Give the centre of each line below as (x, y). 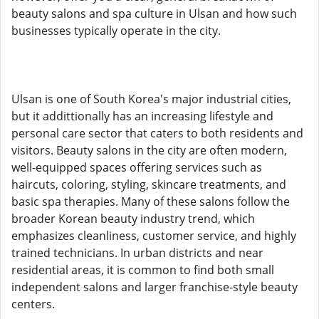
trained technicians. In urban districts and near (137, 253)
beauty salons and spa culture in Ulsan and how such (154, 14)
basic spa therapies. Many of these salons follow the (151, 202)
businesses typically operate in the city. (116, 31)
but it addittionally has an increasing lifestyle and (142, 116)
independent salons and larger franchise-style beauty (155, 287)
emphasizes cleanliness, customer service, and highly (154, 236)
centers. (33, 304)
